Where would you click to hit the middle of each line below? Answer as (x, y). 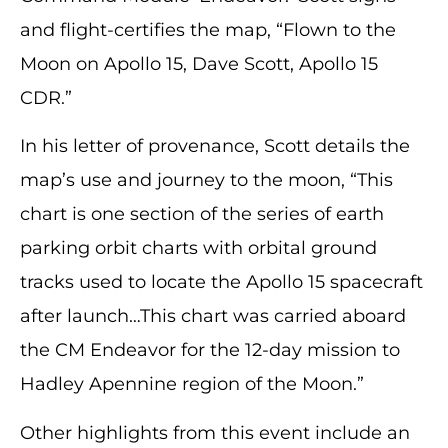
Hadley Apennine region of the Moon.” (192, 384)
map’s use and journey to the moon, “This (206, 180)
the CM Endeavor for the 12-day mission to (210, 350)
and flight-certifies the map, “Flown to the (208, 29)
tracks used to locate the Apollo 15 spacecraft (221, 282)
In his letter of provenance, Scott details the (215, 146)
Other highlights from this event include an (215, 432)
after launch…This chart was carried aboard (213, 316)
